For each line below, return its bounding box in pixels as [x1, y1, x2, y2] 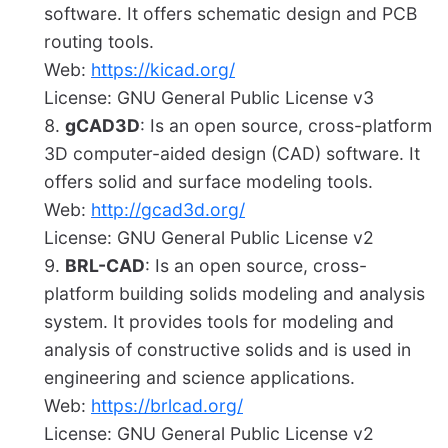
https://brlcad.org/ [91, 395, 243, 417]
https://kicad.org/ [91, 59, 235, 81]
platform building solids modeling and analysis [44, 283, 425, 305]
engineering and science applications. [44, 367, 355, 389]
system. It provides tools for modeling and [44, 311, 394, 333]
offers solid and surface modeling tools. [44, 171, 373, 193]
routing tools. [44, 31, 154, 53]
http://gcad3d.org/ [91, 199, 245, 221]
